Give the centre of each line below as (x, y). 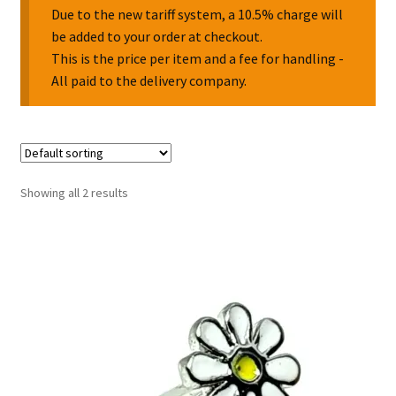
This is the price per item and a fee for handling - (198, 59)
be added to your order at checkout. (157, 37)
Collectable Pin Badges (90, 40)
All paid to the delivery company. (149, 81)
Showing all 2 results (74, 192)
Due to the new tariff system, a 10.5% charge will (198, 15)
